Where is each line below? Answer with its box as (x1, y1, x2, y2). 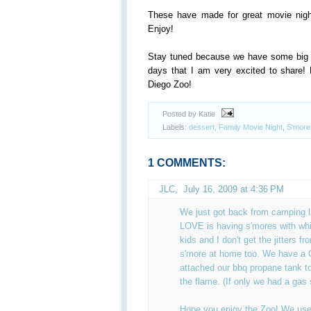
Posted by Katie (162, 110, 217, 118)
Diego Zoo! (148, 79, 192, 90)
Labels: (162, 122, 189, 131)
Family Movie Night (219, 122, 283, 131)
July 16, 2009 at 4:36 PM (183, 183, 284, 194)
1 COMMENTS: (148, 155, 226, 169)
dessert (189, 122, 215, 131)
